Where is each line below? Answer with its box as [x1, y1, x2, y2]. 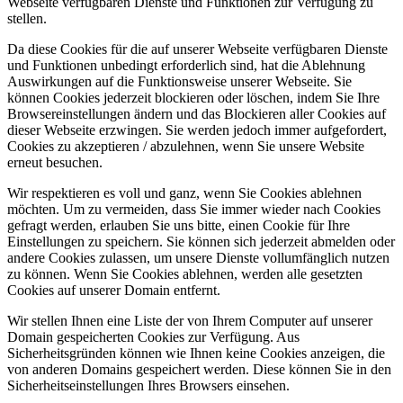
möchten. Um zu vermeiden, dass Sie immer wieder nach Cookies [7, 201, 381, 218]
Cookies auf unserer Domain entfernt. [7, 282, 220, 299]
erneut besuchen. [7, 155, 103, 171]
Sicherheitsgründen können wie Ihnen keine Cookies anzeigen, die [7, 345, 385, 362]
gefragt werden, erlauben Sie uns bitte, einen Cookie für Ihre [7, 218, 350, 234]
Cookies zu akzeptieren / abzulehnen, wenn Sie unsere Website [7, 139, 364, 155]
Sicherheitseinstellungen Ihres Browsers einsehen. [7, 378, 290, 394]
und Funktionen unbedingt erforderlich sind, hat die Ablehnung [7, 58, 365, 74]
